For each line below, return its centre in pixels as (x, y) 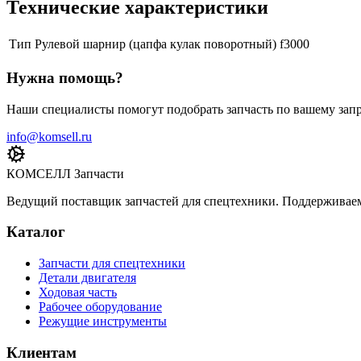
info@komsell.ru (49, 136)
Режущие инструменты (103, 321)
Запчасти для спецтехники (112, 263)
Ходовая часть (78, 292)
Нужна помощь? (65, 77)
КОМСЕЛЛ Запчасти (65, 173)
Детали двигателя (87, 278)
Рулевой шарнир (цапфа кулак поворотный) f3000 (172, 44)
